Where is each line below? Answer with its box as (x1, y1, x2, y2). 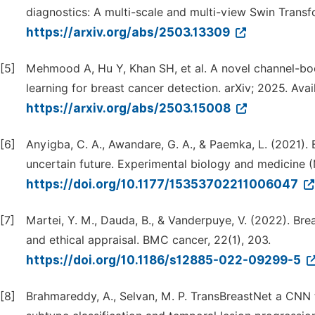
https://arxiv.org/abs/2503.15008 (26, 101, 233, 115)
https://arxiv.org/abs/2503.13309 (26, 25, 233, 39)
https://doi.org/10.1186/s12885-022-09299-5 (26, 253, 304, 267)
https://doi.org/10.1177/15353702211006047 (26, 177, 301, 191)
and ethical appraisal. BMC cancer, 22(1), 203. (26, 233, 271, 247)
